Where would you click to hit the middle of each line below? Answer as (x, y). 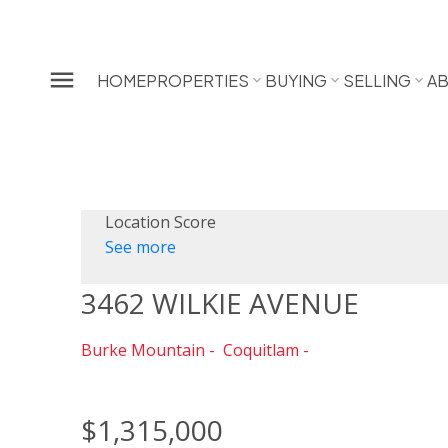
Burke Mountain (142, 350)
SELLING (377, 80)
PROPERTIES (198, 80)
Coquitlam (260, 350)
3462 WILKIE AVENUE (219, 303)
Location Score (160, 222)
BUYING (296, 80)
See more (140, 247)
